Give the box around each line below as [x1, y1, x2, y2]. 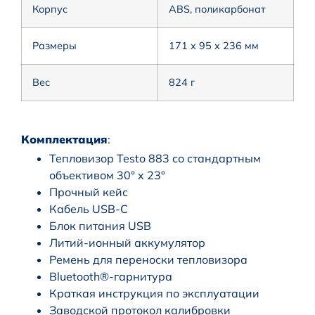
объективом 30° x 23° [49, 167, 165, 182]
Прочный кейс [49, 184, 128, 199]
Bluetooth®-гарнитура [49, 269, 172, 283]
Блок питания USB [49, 218, 151, 233]
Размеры [32, 39, 77, 52]
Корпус [32, 2, 67, 15]
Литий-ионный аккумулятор [49, 235, 205, 250]
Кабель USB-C [49, 201, 128, 216]
